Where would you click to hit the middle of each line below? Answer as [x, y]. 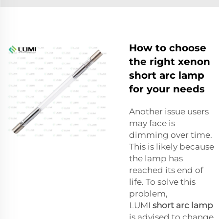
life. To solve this [162, 182]
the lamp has [156, 158]
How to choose [168, 48]
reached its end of [166, 170]
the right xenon [170, 61]
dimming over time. [171, 135]
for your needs [167, 89]
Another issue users [169, 111]
